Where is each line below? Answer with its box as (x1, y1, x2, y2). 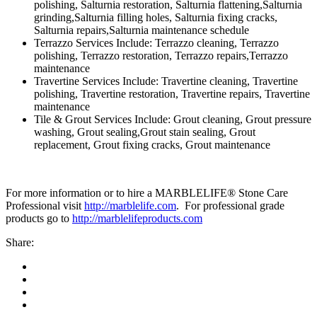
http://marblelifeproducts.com (72, 212, 202, 224)
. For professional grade (176, 199, 284, 212)
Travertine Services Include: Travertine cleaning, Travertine (34, 74, 298, 87)
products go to (6, 212, 72, 224)
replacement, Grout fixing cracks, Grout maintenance (34, 138, 270, 151)
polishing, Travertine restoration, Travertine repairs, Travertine (34, 87, 310, 100)
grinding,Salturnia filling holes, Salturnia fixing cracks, (34, 11, 277, 23)
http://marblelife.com (84, 199, 176, 212)
